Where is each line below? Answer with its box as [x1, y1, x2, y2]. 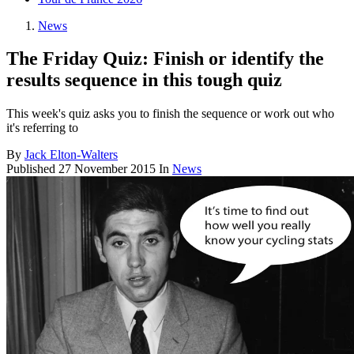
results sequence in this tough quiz [6, 70, 282, 91]
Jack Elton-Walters [24, 148, 118, 162]
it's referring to [6, 121, 78, 135]
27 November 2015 [58, 162, 156, 176]
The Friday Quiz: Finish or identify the [6, 48, 324, 70]
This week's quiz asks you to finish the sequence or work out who [6, 107, 334, 121]
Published [6, 162, 58, 176]
